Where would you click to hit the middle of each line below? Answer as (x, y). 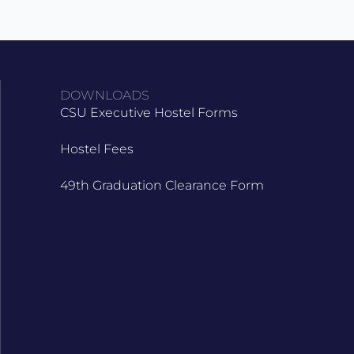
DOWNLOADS (105, 95)
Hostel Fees (97, 149)
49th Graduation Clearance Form (162, 185)
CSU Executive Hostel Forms (149, 113)
